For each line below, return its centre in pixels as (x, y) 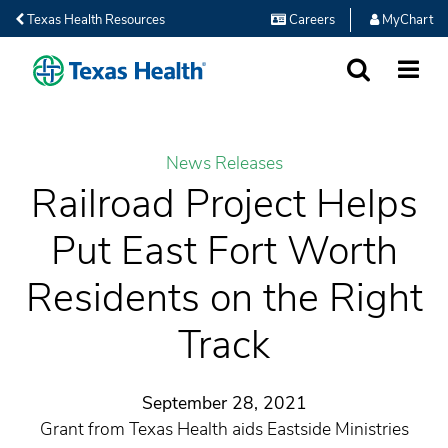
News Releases (224, 163)
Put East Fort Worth (224, 251)
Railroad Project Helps (224, 204)
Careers (310, 20)
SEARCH (371, 91)
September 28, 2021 (224, 402)
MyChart (406, 20)
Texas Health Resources (94, 20)
